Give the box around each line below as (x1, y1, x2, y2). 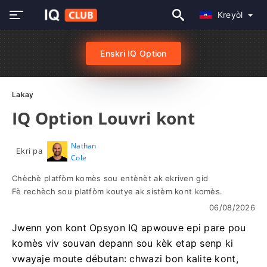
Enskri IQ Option (100, 48, 167, 58)
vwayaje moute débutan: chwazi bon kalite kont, (12, 253, 238, 265)
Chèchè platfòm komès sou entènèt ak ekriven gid (12, 173, 209, 183)
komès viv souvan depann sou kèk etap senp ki (12, 237, 234, 249)
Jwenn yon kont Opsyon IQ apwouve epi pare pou (12, 222, 246, 234)
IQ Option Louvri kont (12, 107, 195, 129)
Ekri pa (16, 146, 42, 156)
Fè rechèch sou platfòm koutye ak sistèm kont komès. (12, 187, 223, 196)
